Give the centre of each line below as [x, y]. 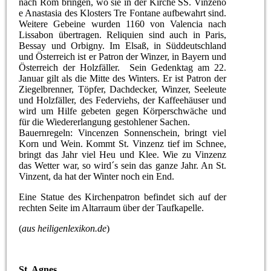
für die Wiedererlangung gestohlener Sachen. [105, 122]
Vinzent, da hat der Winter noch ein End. [97, 177]
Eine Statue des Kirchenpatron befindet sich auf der [123, 197]
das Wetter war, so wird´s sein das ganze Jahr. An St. [123, 166]
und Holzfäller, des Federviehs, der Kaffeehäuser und [123, 100]
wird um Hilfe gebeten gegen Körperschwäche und [123, 111]
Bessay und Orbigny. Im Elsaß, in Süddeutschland [123, 46]
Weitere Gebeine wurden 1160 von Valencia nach [123, 24]
